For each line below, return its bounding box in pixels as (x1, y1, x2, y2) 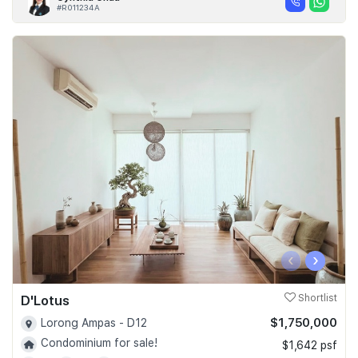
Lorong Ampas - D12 (41, 316, 147, 329)
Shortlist (296, 292, 337, 304)
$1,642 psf (282, 338, 337, 352)
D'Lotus (21, 292, 70, 308)
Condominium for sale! (41, 336, 157, 350)
